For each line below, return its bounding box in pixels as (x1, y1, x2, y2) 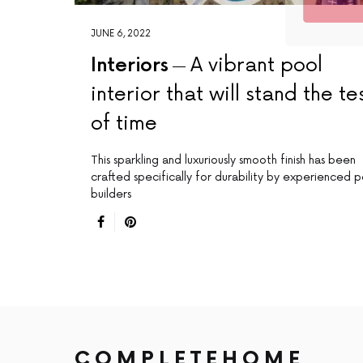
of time (91, 112, 157, 136)
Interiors (91, 53, 169, 78)
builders (91, 187, 131, 202)
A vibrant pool (190, 53, 323, 78)
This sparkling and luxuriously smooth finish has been (91, 153, 356, 168)
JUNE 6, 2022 (91, 28, 151, 40)
